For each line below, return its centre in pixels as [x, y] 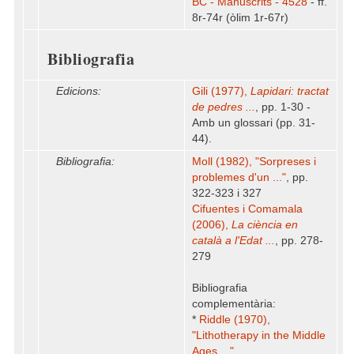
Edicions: [79, 91]
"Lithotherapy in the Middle [259, 335]
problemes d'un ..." [239, 177]
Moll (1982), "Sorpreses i [254, 162]
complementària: [234, 304]
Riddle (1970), [235, 320]
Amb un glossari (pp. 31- [254, 123]
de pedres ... [224, 107]
